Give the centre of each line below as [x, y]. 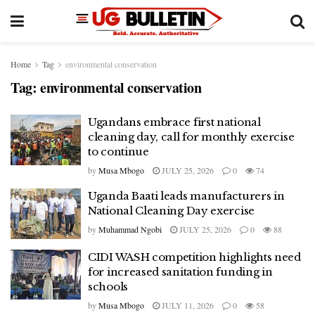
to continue [118, 152]
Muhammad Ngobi [130, 229]
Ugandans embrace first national [174, 122]
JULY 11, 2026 [187, 305]
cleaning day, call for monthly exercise [191, 137]
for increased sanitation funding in [180, 271]
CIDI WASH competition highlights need [194, 257]
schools [108, 286]
